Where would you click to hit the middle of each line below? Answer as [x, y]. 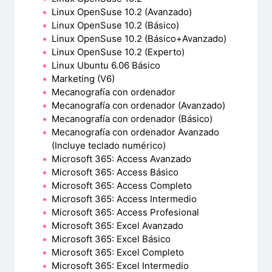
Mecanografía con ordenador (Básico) [132, 119]
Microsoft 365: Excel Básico [111, 239]
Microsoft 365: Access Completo [122, 185]
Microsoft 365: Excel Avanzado [117, 226]
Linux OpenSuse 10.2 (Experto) [118, 52]
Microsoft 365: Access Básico [115, 172]
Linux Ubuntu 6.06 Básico [106, 65]
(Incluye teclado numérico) [109, 145]
